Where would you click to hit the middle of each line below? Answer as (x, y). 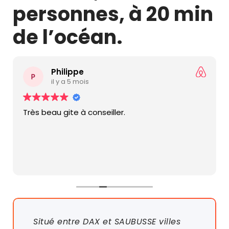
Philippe (67, 72)
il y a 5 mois (70, 82)
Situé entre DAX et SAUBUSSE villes (107, 221)
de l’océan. (67, 37)
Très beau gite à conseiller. (74, 112)
